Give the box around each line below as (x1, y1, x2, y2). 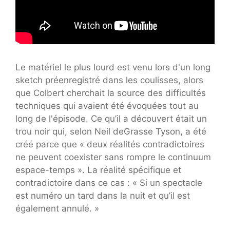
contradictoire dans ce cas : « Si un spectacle (15, 177, 202, 188)
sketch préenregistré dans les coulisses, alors (15, 74, 203, 85)
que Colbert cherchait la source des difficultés (15, 87, 206, 98)
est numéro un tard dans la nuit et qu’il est (15, 190, 190, 201)
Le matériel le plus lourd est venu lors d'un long (15, 62, 210, 72)
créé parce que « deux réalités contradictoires (15, 139, 204, 149)
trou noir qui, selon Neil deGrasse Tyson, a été (15, 126, 206, 137)
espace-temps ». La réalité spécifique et (15, 164, 181, 175)
